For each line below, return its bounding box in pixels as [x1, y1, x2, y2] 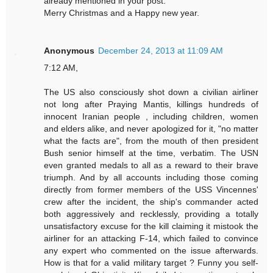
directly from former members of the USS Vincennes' [44, 185, 258, 195]
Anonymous [44, 46, 95, 56]
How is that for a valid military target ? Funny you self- [44, 258, 258, 268]
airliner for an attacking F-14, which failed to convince [44, 233, 258, 244]
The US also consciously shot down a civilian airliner [44, 87, 258, 97]
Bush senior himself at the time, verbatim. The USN [44, 148, 258, 158]
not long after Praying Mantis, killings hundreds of [44, 99, 258, 110]
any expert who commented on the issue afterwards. [44, 246, 258, 256]
